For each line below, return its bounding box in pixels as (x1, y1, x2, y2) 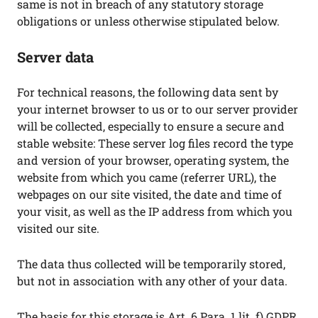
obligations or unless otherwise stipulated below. (17, 13, 280, 28)
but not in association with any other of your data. (17, 273, 287, 288)
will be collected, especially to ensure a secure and (17, 119, 285, 133)
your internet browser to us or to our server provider (17, 102, 298, 116)
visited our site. (17, 221, 99, 236)
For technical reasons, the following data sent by (17, 84, 278, 99)
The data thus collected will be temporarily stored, (17, 256, 285, 271)
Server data (17, 48, 94, 66)
